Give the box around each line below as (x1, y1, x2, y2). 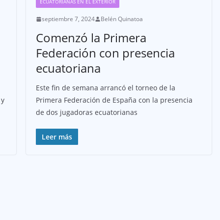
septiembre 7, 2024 (41, 15, 95, 24)
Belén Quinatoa (100, 15, 143, 24)
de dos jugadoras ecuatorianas (35, 108, 137, 117)
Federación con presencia (35, 45, 175, 61)
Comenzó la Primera (35, 29, 146, 46)
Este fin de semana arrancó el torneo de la (35, 83, 175, 93)
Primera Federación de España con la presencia (35, 95, 192, 105)
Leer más (41, 132, 72, 142)
